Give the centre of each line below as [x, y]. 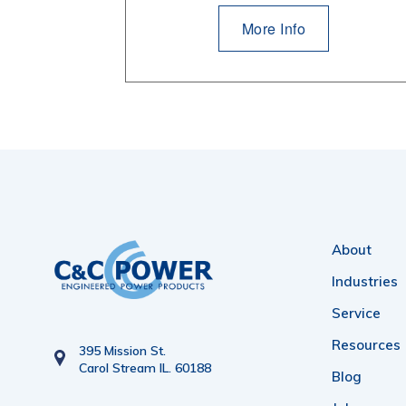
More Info [274, 28]
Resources [366, 344]
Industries [365, 281]
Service [356, 313]
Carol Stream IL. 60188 [145, 368]
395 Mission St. [122, 351]
